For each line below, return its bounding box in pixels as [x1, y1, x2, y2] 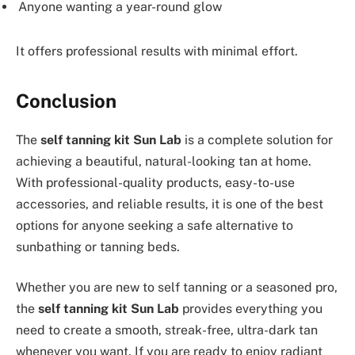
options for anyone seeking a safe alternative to [16, 217, 293, 233]
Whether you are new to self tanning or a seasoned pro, [16, 280, 338, 296]
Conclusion [16, 89, 116, 112]
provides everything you [179, 301, 323, 317]
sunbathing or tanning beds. [16, 239, 180, 254]
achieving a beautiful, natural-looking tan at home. [16, 153, 311, 169]
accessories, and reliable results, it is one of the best [16, 196, 323, 212]
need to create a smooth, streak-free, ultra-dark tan [16, 323, 318, 338]
